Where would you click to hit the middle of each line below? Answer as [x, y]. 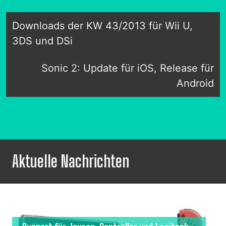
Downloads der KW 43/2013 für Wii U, [102, 26]
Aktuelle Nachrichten [71, 162]
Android [195, 83]
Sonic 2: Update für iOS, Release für [128, 68]
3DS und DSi [42, 41]
